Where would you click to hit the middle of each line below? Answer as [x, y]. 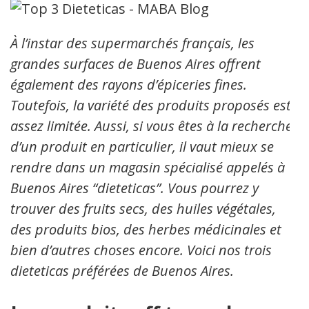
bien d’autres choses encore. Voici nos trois [141, 250]
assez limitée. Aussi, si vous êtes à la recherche [151, 126]
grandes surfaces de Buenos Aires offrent [136, 63]
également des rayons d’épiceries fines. [129, 84]
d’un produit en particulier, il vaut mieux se [142, 146]
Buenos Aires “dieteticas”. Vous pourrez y [134, 188]
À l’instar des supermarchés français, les [132, 43]
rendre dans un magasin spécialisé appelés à [148, 167]
